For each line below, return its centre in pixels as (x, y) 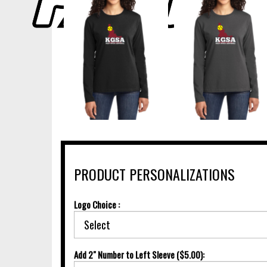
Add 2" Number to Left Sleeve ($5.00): (139, 254)
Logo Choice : (97, 204)
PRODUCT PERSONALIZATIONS (154, 174)
